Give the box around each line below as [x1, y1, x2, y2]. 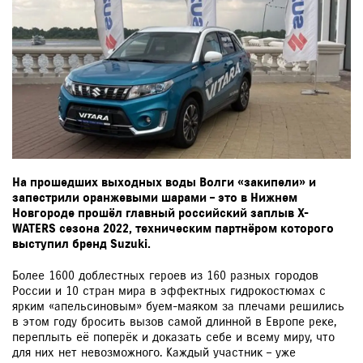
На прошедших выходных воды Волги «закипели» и [12, 174, 316, 190]
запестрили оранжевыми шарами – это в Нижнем [12, 190, 297, 205]
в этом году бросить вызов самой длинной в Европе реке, [12, 314, 336, 329]
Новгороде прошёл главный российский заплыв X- [12, 205, 309, 220]
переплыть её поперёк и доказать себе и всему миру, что [12, 329, 335, 344]
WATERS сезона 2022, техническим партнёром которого [12, 220, 334, 236]
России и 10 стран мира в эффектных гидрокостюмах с [12, 283, 326, 298]
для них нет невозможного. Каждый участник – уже [12, 344, 296, 360]
